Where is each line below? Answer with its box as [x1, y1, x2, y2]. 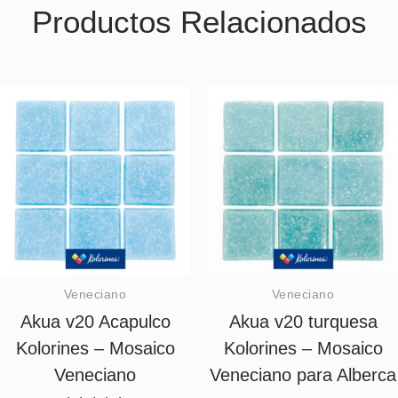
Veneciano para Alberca [210, 365, 396, 386]
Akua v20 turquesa [228, 312, 378, 332]
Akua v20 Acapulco [20, 312, 171, 332]
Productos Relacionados [31, 4, 367, 39]
